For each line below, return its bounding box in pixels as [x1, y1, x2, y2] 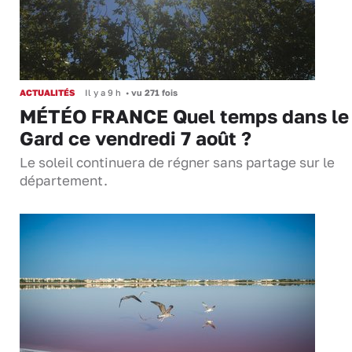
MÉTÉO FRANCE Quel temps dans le [20, 104, 349, 128]
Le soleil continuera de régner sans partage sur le [20, 155, 335, 171]
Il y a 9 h [85, 87, 121, 98]
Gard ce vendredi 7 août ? [20, 126, 251, 150]
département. [20, 173, 108, 189]
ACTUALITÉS [20, 87, 75, 98]
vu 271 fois [129, 87, 178, 98]
